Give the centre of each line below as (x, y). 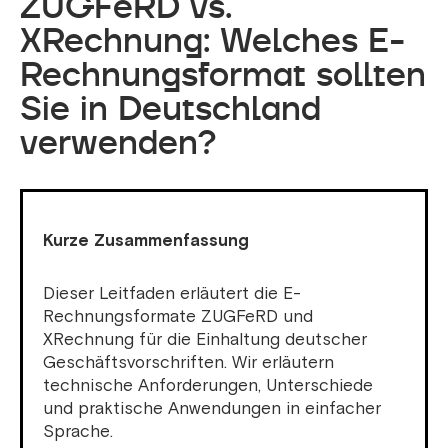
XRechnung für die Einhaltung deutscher (205, 340)
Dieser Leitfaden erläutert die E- (172, 294)
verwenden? (118, 142)
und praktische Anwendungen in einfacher (212, 409)
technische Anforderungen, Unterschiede (208, 386)
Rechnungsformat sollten (223, 74)
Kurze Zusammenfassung (146, 241)
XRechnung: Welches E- (212, 40)
